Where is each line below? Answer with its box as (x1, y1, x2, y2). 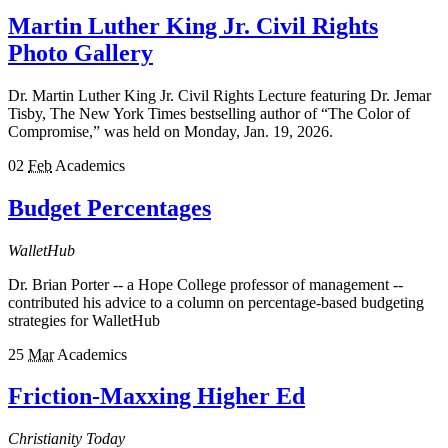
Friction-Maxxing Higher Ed (8, 383, 305, 410)
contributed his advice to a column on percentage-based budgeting (8, 293, 424, 311)
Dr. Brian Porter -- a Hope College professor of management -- (8, 275, 403, 293)
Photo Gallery (8, 39, 153, 66)
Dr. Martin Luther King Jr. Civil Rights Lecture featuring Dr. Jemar (8, 86, 431, 104)
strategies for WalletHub (8, 311, 160, 329)
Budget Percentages (8, 194, 211, 221)
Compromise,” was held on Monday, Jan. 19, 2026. (8, 122, 333, 140)
